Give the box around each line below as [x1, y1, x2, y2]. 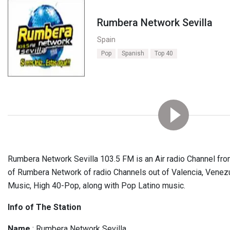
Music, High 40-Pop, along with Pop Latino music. [8, 181, 185, 190]
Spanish [122, 50, 144, 57]
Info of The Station [8, 202, 81, 212]
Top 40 [155, 50, 173, 57]
